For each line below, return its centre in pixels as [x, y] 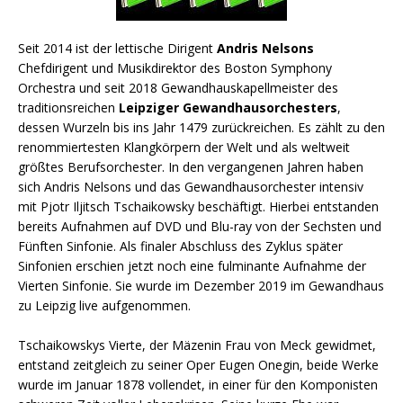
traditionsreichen [68, 107]
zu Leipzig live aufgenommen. [104, 305]
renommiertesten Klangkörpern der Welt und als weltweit [184, 147]
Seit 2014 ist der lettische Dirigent [117, 48]
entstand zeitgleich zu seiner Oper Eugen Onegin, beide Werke [198, 364]
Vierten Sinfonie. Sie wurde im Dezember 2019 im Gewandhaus [201, 285]
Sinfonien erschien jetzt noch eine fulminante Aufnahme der [192, 265]
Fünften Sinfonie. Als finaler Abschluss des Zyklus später [180, 246]
